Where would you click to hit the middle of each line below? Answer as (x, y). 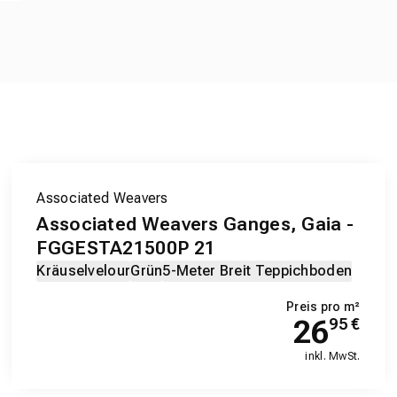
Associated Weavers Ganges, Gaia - (195, 225)
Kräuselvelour (84, 271)
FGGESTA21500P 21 (126, 249)
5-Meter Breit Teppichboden (257, 271)
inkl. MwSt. (333, 357)
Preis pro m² (323, 307)
